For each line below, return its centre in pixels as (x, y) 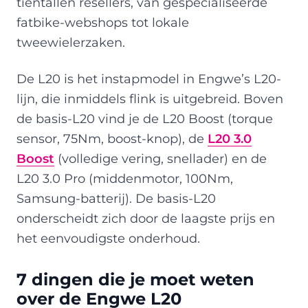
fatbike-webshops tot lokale (103, 22)
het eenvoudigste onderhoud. (108, 238)
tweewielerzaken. (71, 42)
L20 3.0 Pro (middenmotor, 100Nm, (125, 178)
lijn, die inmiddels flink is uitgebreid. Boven (150, 98)
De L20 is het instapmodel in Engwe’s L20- (149, 78)
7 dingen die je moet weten (135, 279)
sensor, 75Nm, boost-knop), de (112, 138)
